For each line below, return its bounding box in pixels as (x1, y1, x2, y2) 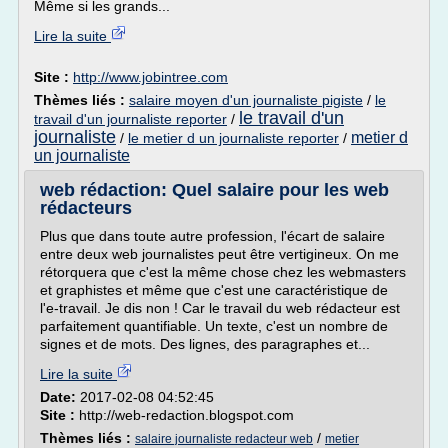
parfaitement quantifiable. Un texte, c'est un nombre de (40, 318, 388, 334)
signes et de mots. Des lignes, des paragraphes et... (40, 336, 370, 352)
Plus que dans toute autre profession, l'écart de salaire (40, 228, 385, 244)
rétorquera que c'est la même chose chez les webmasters (40, 264, 406, 280)
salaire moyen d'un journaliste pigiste (129, 92, 363, 108)
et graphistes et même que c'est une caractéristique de (40, 282, 388, 298)
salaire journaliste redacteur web (135, 432, 313, 446)
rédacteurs (40, 198, 132, 218)
